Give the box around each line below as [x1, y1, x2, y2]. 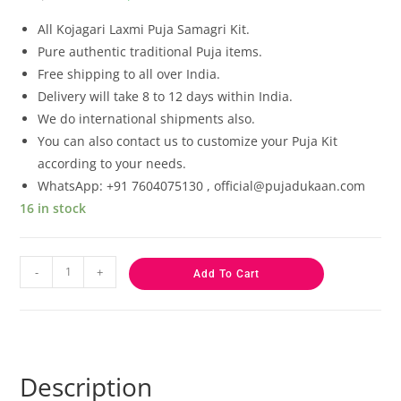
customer [20, 16, 66, 28]
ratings [20, 33, 56, 45]
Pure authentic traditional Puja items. [38, 42, 263, 60]
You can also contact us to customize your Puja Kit [38, 132, 338, 149]
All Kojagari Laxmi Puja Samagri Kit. [38, 20, 251, 38]
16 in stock [20, 199, 87, 217]
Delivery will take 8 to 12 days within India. [38, 87, 294, 105]
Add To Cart [193, 267, 260, 280]
